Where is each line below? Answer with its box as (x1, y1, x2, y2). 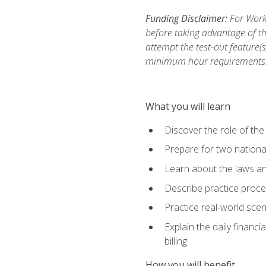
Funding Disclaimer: (145, 11, 227, 25)
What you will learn (145, 99, 230, 113)
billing (164, 234, 189, 248)
